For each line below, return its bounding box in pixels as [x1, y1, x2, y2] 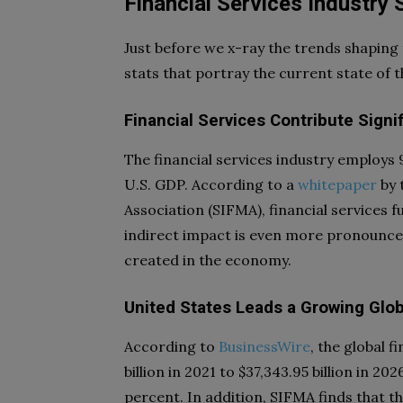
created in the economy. [124, 251, 291, 269]
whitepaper [298, 175, 377, 193]
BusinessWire [219, 337, 310, 355]
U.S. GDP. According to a [124, 175, 294, 193]
